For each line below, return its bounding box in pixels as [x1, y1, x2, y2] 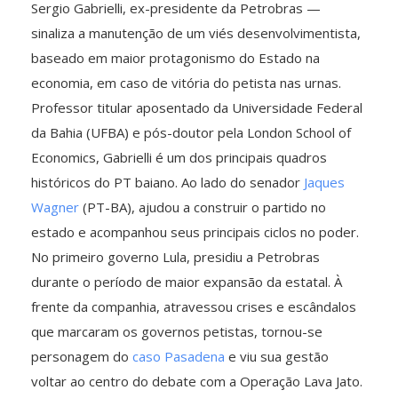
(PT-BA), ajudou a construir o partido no [79, 197, 326, 216]
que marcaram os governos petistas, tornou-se [31, 322, 322, 340]
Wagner [31, 197, 79, 216]
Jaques [304, 172, 345, 191]
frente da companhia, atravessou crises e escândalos [31, 297, 356, 315]
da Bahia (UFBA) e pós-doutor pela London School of [31, 123, 351, 141]
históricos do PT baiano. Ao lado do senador [31, 172, 304, 191]
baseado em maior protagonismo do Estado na [31, 48, 320, 67]
